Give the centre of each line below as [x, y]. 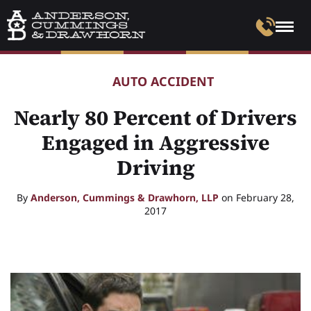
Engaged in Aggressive [155, 143]
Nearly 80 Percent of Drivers [155, 118]
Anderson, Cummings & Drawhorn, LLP [125, 198]
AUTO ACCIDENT [163, 82]
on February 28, [257, 198]
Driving [155, 168]
